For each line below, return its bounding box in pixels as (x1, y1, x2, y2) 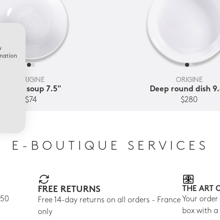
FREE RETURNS (37, 185, 101, 194)
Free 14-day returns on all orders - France (37, 196, 181, 204)
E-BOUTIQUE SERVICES (11, 140, 209, 154)
